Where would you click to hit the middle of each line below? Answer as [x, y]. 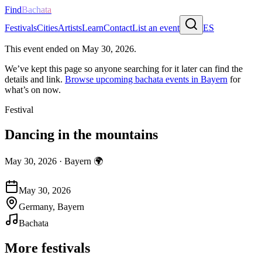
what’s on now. [33, 90]
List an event [156, 28]
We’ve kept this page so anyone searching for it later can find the [124, 69]
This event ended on [43, 49]
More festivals [47, 248]
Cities [47, 28]
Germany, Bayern [51, 206]
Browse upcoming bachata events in [133, 79]
